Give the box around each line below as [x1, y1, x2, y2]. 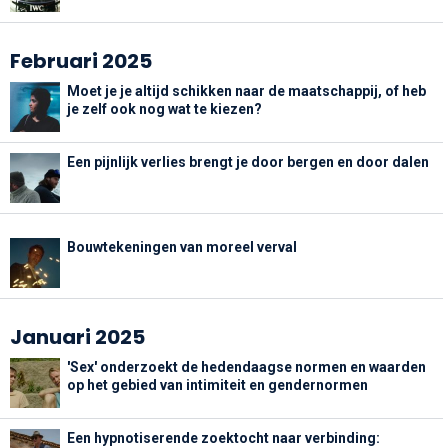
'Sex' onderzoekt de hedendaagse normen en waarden [67, 358, 426, 375]
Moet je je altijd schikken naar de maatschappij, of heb [67, 82, 426, 99]
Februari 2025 [10, 46, 152, 75]
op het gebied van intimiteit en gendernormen [67, 376, 368, 393]
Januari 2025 [10, 322, 145, 351]
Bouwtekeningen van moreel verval [67, 238, 297, 255]
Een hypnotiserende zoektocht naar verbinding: [67, 429, 380, 446]
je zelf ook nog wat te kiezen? [67, 100, 262, 117]
